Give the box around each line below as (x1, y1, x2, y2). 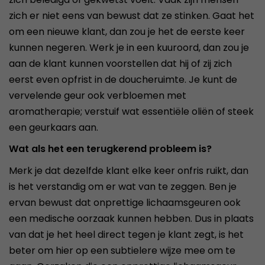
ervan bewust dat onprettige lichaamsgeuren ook (9, 196, 241, 209)
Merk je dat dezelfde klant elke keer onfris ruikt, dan (9, 164, 248, 177)
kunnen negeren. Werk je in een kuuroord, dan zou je (9, 41, 249, 54)
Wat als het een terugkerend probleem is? (9, 142, 212, 156)
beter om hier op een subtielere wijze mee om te (9, 244, 235, 257)
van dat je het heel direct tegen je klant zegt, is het (9, 228, 244, 241)
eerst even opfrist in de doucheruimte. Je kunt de (9, 73, 237, 86)
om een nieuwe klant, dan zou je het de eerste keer (9, 25, 245, 38)
